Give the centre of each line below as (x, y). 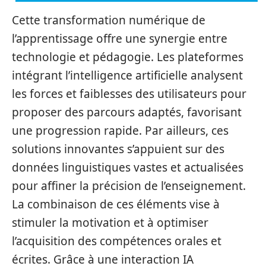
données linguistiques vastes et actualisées (128, 167)
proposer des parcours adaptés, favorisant (127, 112)
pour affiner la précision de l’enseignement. (129, 186)
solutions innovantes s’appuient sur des (118, 149)
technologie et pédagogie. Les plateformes (128, 57)
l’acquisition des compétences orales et (117, 241)
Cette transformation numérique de (109, 20)
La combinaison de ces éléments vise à (116, 204)
